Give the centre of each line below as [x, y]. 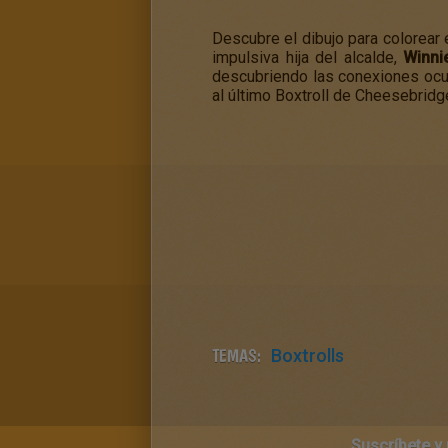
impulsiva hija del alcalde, [308, 57]
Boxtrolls [307, 355]
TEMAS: [236, 355]
